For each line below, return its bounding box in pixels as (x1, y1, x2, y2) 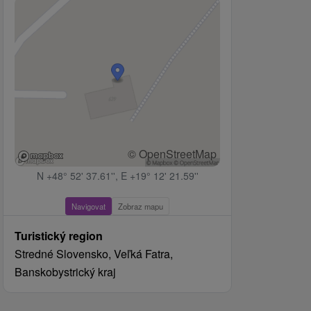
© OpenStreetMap (128, 146, 217, 162)
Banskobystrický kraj (15, 264, 116, 280)
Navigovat (72, 201, 106, 212)
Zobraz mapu (118, 201, 163, 212)
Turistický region (15, 228, 103, 244)
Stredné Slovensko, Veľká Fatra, (15, 246, 173, 262)
